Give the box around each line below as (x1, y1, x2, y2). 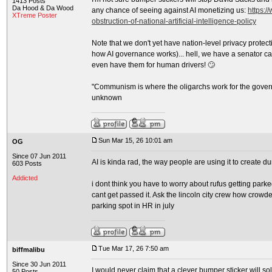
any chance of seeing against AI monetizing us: (92, 6, 248, 15)
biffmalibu (12, 246, 45, 253)
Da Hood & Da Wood (12, 4, 73, 12)
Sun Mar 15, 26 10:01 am (98, 137, 172, 144)
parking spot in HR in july (92, 202, 174, 210)
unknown (92, 93, 122, 102)
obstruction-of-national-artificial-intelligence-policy (92, 17, 256, 25)
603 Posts (12, 160, 42, 167)
